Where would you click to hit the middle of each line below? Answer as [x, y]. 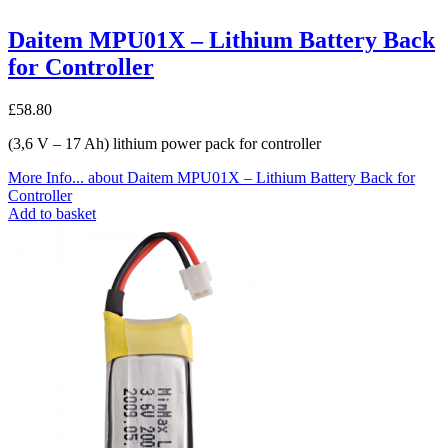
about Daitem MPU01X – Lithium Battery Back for [249, 177]
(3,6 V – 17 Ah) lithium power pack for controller [164, 143]
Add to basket [52, 213]
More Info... [46, 177]
